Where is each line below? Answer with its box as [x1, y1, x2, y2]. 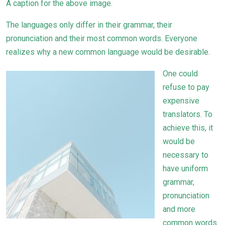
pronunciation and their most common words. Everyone [6, 34, 197, 44]
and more [163, 204, 195, 214]
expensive [163, 96, 199, 106]
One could [163, 69, 198, 79]
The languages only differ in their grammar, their [6, 20, 172, 30]
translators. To [163, 109, 212, 120]
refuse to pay [163, 82, 209, 92]
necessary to [163, 150, 208, 160]
